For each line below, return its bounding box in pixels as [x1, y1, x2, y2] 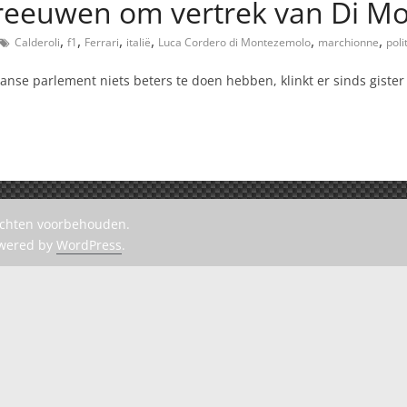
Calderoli [15, 34, 60, 50]
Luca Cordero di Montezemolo [158, 34, 311, 50]
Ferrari [84, 34, 119, 50]
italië [126, 34, 151, 50]
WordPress [55, 236, 122, 254]
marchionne [318, 34, 379, 50]
